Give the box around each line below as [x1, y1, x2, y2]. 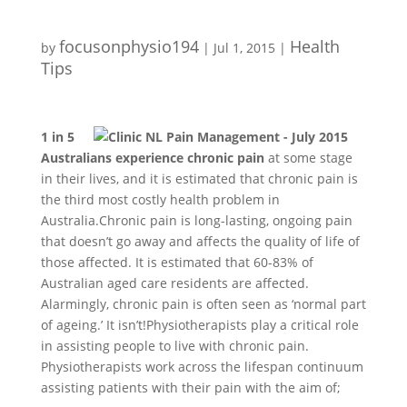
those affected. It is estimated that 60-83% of [40, 253, 313, 271]
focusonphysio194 [58, 35, 199, 57]
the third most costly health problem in [40, 191, 280, 208]
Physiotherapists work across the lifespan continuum [40, 358, 363, 375]
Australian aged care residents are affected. [40, 274, 309, 292]
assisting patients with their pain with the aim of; [40, 379, 341, 396]
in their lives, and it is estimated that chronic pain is [40, 170, 358, 187]
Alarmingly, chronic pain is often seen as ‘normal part [40, 295, 366, 313]
